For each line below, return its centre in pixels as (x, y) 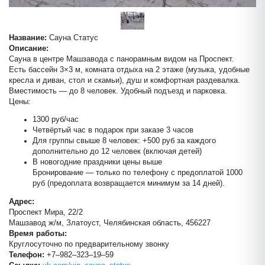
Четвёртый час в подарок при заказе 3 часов (113, 130)
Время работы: (38, 233)
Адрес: (22, 201)
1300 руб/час (56, 120)
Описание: (29, 48)
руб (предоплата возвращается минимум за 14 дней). (129, 184)
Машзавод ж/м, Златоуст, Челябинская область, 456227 (110, 223)
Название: (28, 38)
